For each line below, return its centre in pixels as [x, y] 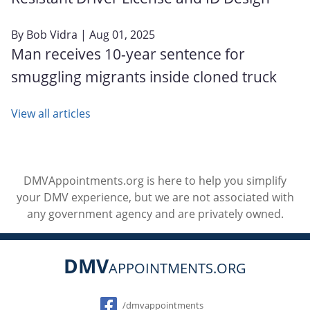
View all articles [51, 113]
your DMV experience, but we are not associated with [155, 197]
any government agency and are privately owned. [155, 214]
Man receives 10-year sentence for [128, 54]
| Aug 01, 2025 [116, 34]
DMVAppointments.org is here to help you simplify [155, 181]
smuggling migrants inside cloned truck [144, 76]
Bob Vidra [52, 34]
